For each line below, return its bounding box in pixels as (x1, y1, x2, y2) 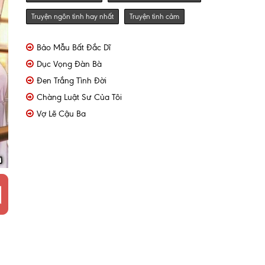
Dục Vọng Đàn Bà (37, 59, 102, 69)
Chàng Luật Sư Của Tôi (37, 92, 122, 102)
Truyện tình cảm (130, 12, 179, 21)
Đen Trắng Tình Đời (37, 76, 106, 86)
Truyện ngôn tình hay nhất (31, 12, 114, 21)
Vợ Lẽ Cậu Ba (37, 109, 86, 119)
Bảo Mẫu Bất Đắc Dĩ (37, 43, 111, 53)
